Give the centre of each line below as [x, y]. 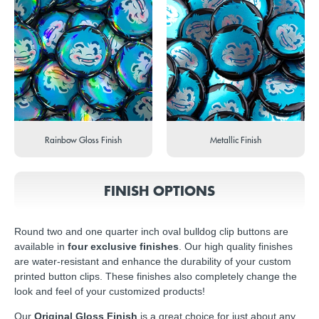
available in [41, 246]
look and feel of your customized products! [110, 291]
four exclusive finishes [123, 246]
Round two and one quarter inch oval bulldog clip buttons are [151, 231]
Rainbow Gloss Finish [83, 139]
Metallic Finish [236, 139]
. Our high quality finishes [236, 246]
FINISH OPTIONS [159, 190]
